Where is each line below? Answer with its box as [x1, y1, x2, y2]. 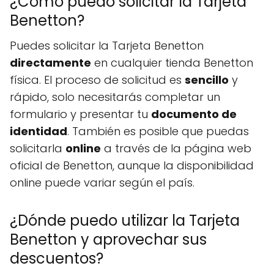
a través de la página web [101, 141, 251, 156]
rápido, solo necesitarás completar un [10, 89, 220, 105]
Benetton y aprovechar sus [10, 229, 207, 250]
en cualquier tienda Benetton [91, 55, 253, 70]
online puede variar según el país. [10, 175, 194, 190]
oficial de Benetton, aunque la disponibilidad [10, 158, 254, 173]
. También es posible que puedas [67, 124, 249, 139]
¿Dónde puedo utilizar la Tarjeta [10, 210, 240, 231]
